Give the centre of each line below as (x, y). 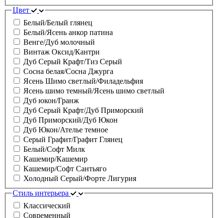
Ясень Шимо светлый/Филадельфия (83, 81)
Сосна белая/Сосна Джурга (68, 71)
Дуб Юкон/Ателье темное (66, 129)
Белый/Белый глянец (58, 22)
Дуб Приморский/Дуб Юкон (71, 120)
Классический (47, 205)
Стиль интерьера (41, 193)
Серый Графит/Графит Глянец (73, 139)
